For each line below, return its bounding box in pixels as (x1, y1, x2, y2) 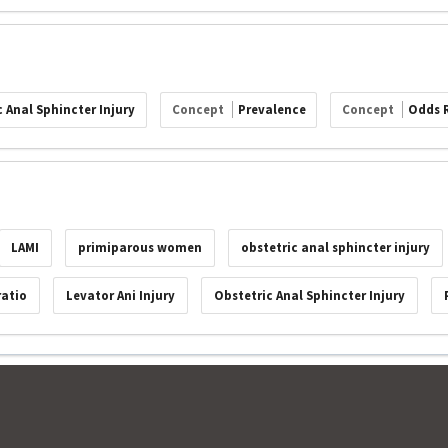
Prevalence (237, 101, 306, 119)
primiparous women (78, 239, 203, 257)
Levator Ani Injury (66, 286, 176, 304)
